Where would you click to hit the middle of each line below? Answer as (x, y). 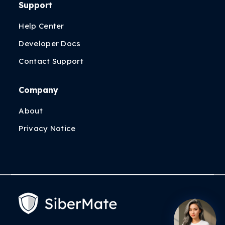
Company (39, 90)
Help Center (41, 26)
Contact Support (51, 61)
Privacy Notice (47, 128)
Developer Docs (50, 43)
